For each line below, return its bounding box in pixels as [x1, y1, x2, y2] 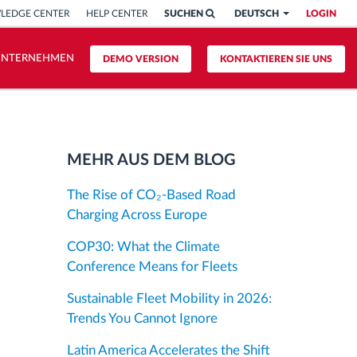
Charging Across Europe [66, 208, 207, 222]
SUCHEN [164, 9, 206, 18]
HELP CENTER [86, 9, 148, 18]
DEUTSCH [234, 9, 281, 18]
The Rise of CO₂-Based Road [66, 188, 236, 202]
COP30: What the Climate [66, 240, 220, 253]
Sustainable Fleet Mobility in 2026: [66, 292, 272, 305]
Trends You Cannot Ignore [66, 312, 218, 325]
